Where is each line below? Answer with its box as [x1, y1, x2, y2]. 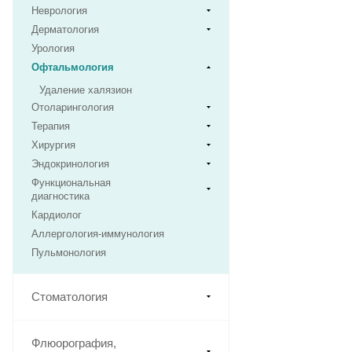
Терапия [31, 120, 70, 133]
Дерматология [31, 24, 99, 36]
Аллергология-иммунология [31, 228, 164, 240]
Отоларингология [31, 101, 114, 114]
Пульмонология [31, 247, 106, 259]
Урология [31, 42, 75, 55]
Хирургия [31, 139, 75, 152]
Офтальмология [31, 61, 114, 74]
